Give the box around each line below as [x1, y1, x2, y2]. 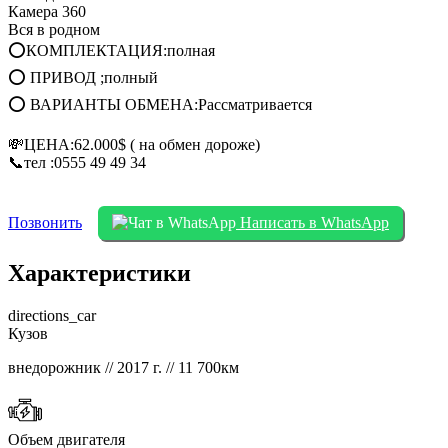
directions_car [8, 307, 96, 325]
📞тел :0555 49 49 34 [8, 154, 146, 172]
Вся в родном [8, 21, 100, 39]
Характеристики [8, 260, 191, 287]
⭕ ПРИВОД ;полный [8, 69, 158, 87]
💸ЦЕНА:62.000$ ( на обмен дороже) [8, 136, 260, 154]
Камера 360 [8, 3, 86, 21]
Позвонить [8, 214, 82, 232]
